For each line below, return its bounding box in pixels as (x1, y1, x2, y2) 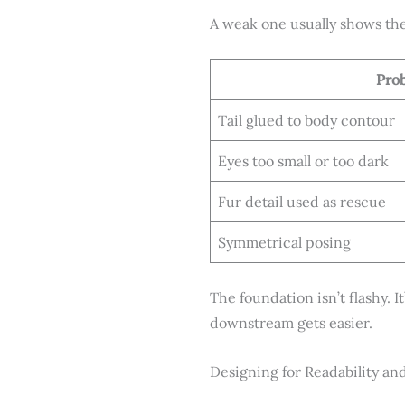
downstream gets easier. (210, 314, 372, 333)
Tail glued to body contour (218, 111, 395, 130)
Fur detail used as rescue (218, 193, 386, 212)
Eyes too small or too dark (218, 152, 389, 171)
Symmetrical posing (218, 233, 351, 252)
